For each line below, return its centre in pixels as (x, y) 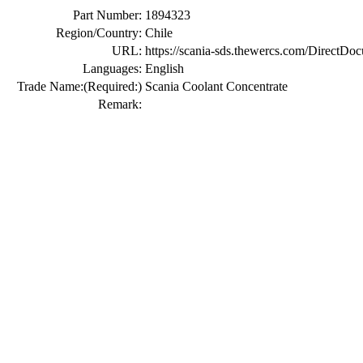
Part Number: (107, 15)
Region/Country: (99, 33)
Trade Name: (50, 86)
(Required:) (113, 86)
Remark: (120, 104)
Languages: (112, 68)
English (164, 68)
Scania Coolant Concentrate (216, 86)
